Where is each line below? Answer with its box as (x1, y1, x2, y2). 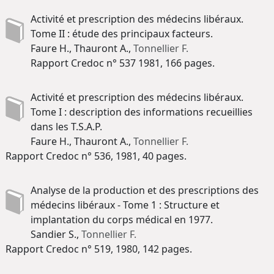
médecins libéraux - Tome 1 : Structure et (31, 198, 220, 212)
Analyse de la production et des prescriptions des (31, 183, 259, 197)
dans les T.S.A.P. (31, 119, 102, 133)
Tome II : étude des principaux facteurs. (31, 26, 213, 40)
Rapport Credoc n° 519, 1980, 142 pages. (6, 242, 192, 256)
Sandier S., (31, 227, 81, 241)
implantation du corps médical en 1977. (31, 212, 213, 226)
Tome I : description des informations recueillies (31, 105, 253, 119)
